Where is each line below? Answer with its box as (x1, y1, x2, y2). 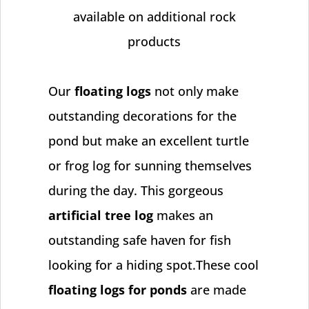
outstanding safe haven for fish (48, 231, 231, 248)
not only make (150, 82, 239, 99)
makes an (152, 206, 213, 223)
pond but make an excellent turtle (48, 132, 249, 149)
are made (186, 281, 246, 298)
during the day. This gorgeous (48, 181, 223, 199)
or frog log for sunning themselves (48, 157, 252, 174)
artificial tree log (48, 206, 153, 223)
